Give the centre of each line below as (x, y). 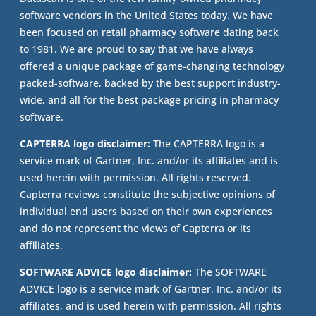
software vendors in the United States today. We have (147, 16)
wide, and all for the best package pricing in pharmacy (150, 100)
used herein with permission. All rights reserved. (136, 178)
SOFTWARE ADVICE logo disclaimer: (106, 272)
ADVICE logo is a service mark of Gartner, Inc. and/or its (151, 289)
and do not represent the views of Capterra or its (136, 229)
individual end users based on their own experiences (146, 212)
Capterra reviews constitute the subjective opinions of (148, 195)
